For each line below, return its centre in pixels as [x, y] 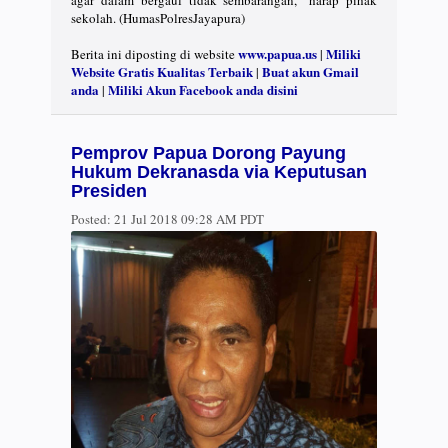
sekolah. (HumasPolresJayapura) [160, 17]
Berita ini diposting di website [154, 53]
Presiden [109, 191]
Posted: [91, 219]
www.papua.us [277, 53]
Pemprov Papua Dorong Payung [208, 153]
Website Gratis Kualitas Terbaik [162, 71]
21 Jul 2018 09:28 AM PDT [187, 219]
